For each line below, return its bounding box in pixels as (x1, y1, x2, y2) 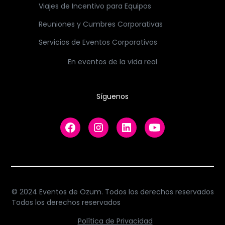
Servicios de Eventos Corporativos (38, 37, 157, 47)
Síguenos (96, 91, 129, 101)
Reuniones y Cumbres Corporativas (38, 19, 163, 29)
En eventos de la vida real (68, 56, 157, 67)
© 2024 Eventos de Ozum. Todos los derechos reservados (11, 186, 214, 197)
